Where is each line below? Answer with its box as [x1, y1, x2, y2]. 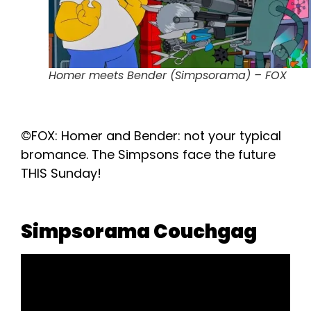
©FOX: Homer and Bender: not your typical [21, 126, 281, 144]
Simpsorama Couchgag [21, 218, 257, 246]
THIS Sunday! [21, 164, 101, 182]
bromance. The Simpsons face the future [21, 145, 276, 163]
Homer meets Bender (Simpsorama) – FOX [49, 67, 287, 84]
